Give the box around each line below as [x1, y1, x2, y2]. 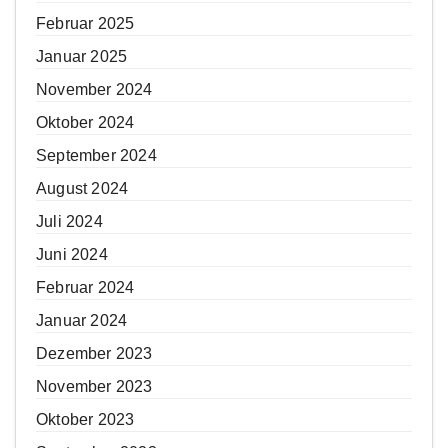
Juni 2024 [36, 246, 108, 264]
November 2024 [36, 81, 153, 99]
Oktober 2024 [36, 114, 135, 132]
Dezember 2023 [36, 345, 153, 363]
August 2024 [36, 180, 129, 198]
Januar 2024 [36, 312, 128, 330]
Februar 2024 [36, 279, 135, 297]
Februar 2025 [36, 15, 135, 33]
